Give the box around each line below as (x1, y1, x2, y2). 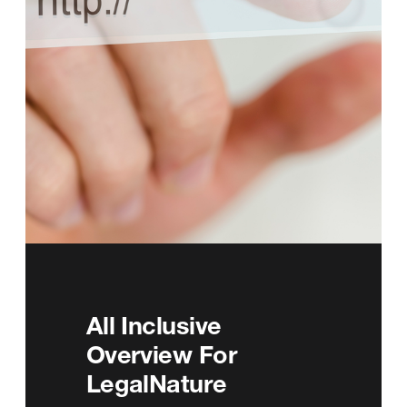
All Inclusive (85, 310, 222, 340)
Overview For (85, 339, 238, 369)
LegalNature (85, 368, 227, 398)
